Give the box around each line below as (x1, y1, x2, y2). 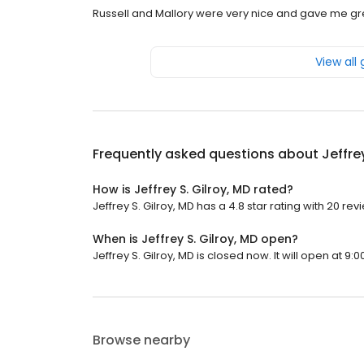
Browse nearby (93, 331, 190, 350)
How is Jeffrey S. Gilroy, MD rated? (93, 181, 293, 198)
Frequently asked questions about (93, 145, 322, 164)
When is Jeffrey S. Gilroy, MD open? (93, 231, 298, 248)
